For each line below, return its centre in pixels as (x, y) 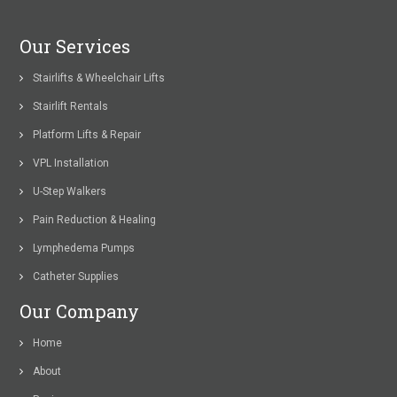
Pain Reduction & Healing (95, 220)
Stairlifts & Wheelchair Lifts (99, 78)
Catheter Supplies (76, 277)
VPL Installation (71, 163)
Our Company (80, 311)
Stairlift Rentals (71, 107)
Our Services (75, 47)
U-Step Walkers (70, 192)
